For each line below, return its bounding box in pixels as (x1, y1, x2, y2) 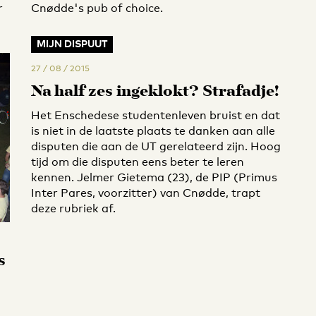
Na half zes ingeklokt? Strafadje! (31, 80, 279, 104)
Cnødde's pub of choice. (31, 1, 163, 15)
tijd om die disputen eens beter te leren (31, 155, 244, 169)
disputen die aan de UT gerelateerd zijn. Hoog (31, 140, 281, 153)
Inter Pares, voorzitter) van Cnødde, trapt (31, 186, 260, 200)
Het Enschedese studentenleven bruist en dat (31, 109, 280, 122)
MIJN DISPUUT (37, 37, 107, 49)
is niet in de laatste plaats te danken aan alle (31, 124, 275, 138)
